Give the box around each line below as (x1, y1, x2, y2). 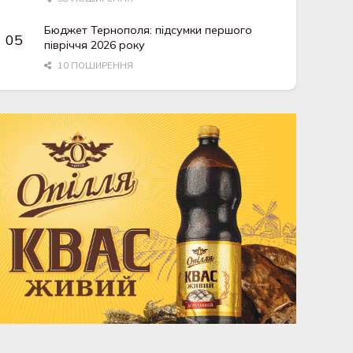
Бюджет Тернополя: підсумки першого (44, 23, 253, 38)
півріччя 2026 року (44, 38, 146, 53)
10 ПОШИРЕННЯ (55, 60, 133, 72)
